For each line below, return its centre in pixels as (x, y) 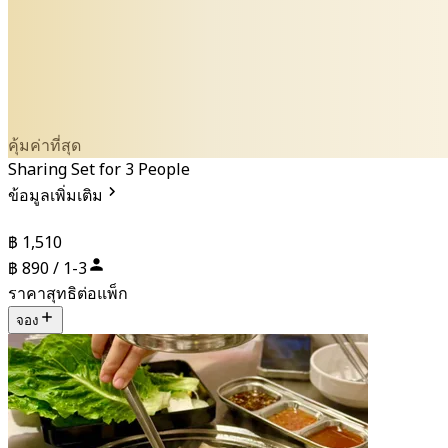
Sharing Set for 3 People (99, 169)
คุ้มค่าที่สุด (44, 145)
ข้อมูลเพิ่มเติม (55, 195)
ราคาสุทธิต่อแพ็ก (68, 293)
